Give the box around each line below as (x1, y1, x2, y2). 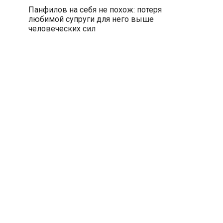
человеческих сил (28, 23, 96, 33)
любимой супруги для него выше (28, 14, 154, 24)
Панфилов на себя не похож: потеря (28, 4, 162, 14)
